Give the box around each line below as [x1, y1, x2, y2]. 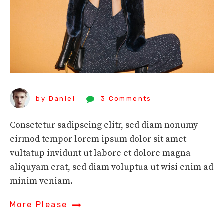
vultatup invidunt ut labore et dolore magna [10, 147, 191, 159]
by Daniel [36, 94, 76, 102]
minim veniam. [10, 175, 73, 187]
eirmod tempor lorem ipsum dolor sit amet [10, 133, 186, 145]
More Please [10, 200, 68, 209]
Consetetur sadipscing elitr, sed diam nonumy [10, 119, 198, 131]
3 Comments [100, 94, 152, 102]
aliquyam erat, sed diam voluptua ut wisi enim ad [10, 161, 213, 173]
